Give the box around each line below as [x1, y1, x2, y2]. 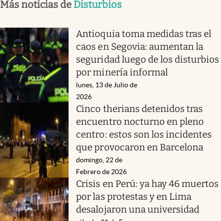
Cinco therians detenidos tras [76, 103, 203, 114]
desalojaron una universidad [76, 203, 200, 215]
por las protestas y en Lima [76, 190, 192, 202]
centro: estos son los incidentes [76, 128, 212, 140]
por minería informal [76, 66, 168, 78]
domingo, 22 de [76, 155, 123, 164]
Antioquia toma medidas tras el [76, 28, 212, 39]
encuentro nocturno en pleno [76, 115, 204, 127]
